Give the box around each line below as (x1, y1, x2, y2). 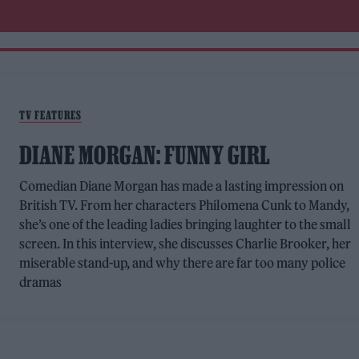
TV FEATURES (18, 108, 82, 122)
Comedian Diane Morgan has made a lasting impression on (18, 178, 345, 194)
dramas (18, 274, 62, 290)
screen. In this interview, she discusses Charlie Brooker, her (18, 236, 352, 252)
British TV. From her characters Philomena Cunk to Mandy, (18, 197, 350, 213)
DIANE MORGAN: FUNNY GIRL (18, 141, 271, 169)
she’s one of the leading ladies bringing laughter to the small (18, 216, 352, 232)
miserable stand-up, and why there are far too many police (18, 255, 346, 271)
